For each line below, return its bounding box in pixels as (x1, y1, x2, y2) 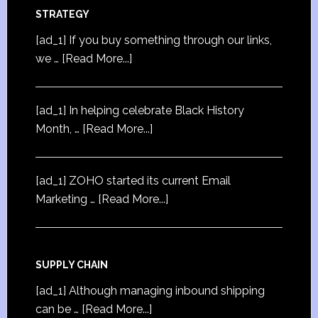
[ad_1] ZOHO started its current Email (35, 174, 231, 187)
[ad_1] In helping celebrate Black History (35, 104, 244, 117)
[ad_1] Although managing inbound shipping (35, 284, 265, 297)
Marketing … (35, 192, 98, 206)
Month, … (35, 122, 82, 136)
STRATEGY (35, 9, 89, 20)
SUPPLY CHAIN (35, 259, 108, 270)
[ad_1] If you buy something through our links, (35, 33, 272, 47)
